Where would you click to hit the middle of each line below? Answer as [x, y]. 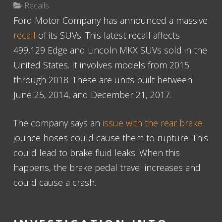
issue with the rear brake [152, 123]
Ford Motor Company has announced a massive [111, 20]
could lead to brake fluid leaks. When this [97, 153]
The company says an [58, 123]
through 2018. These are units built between [103, 80]
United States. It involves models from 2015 [101, 65]
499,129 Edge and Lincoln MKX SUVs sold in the [110, 50]
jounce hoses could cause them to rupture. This [111, 138]
